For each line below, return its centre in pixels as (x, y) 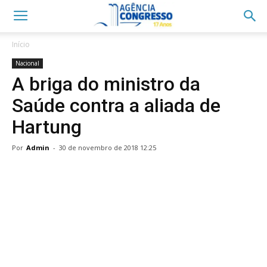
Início (21, 44)
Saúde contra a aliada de (116, 105)
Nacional (27, 63)
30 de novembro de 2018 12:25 (108, 148)
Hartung (47, 127)
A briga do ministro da (106, 84)
